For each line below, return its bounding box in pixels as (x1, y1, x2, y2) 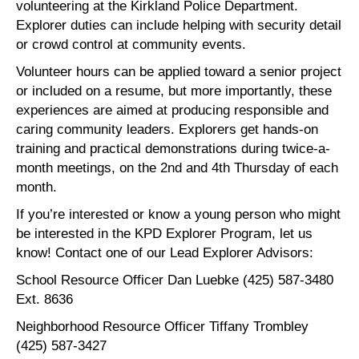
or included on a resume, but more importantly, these (16, 83, 332, 99)
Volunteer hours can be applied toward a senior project (16, 63, 341, 80)
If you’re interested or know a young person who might (16, 206, 341, 223)
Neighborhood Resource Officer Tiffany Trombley (16, 318, 309, 335)
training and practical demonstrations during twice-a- (16, 140, 330, 157)
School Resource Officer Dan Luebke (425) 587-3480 (16, 272, 333, 288)
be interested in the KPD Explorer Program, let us (16, 225, 313, 242)
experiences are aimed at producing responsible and (16, 102, 329, 119)
